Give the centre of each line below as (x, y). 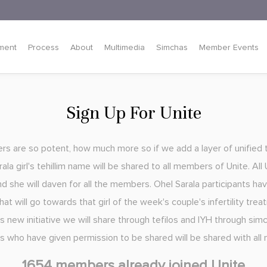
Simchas (172, 47)
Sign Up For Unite (133, 113)
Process (43, 47)
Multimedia (124, 47)
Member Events (229, 47)
